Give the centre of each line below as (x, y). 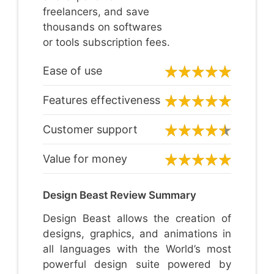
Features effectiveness (102, 100)
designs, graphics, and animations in (137, 233)
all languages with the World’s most (137, 249)
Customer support (90, 129)
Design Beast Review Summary (120, 195)
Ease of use (72, 70)
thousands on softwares (102, 27)
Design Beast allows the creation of (137, 218)
